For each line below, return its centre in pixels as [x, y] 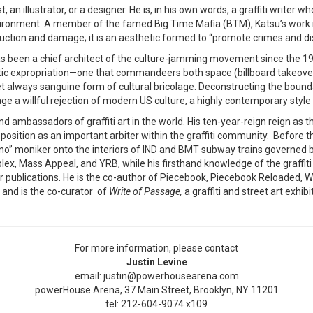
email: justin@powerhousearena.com [156, 276]
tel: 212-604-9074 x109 [156, 304]
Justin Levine [156, 262]
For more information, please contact [156, 248]
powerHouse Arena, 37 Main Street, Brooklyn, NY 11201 [156, 290]
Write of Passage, [147, 192]
